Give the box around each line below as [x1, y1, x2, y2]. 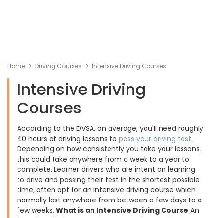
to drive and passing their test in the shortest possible [17, 175, 200, 184]
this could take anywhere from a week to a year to [17, 154, 189, 164]
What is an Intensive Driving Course [56, 205, 188, 215]
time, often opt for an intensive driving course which [17, 185, 196, 195]
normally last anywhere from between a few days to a [17, 195, 202, 205]
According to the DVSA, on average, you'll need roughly [17, 124, 203, 133]
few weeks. [17, 205, 56, 215]
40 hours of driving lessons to [17, 134, 119, 144]
